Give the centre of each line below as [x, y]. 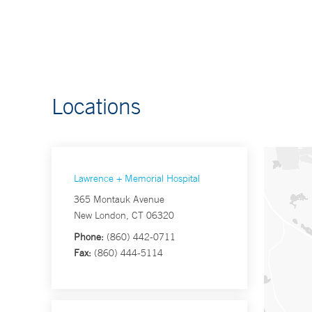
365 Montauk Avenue [119, 200]
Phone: [89, 237]
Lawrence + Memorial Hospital [137, 179]
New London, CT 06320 [124, 216]
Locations [96, 106]
